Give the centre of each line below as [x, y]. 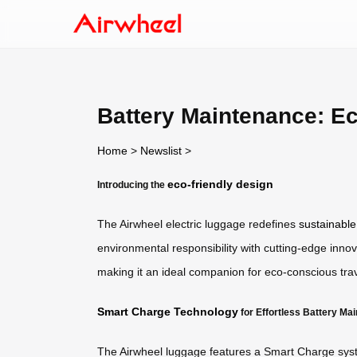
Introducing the [132, 184]
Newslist [161, 150]
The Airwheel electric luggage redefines [198, 224]
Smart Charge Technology [168, 311]
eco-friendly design [220, 184]
